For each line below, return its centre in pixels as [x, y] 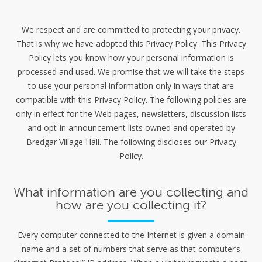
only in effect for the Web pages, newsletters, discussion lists [131, 114]
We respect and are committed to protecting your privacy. [131, 30]
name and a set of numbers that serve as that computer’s [131, 249]
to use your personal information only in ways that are [131, 86]
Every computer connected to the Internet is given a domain [131, 235]
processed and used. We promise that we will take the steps [131, 72]
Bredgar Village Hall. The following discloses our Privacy [131, 142]
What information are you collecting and [131, 192]
